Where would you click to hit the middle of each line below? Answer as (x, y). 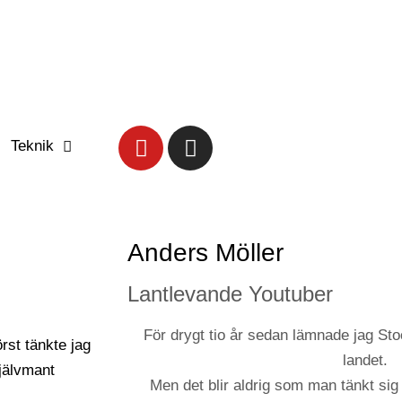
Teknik (32, 146)
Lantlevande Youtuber (230, 294)
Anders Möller (205, 253)
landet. (365, 361)
